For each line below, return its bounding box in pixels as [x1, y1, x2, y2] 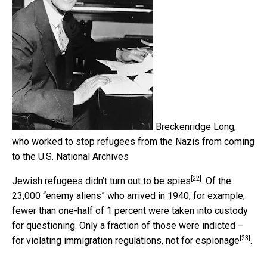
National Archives [56, 150, 129, 162]
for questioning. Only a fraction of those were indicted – [12, 219, 244, 231]
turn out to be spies [110, 175, 191, 187]
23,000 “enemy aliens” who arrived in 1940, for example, [12, 190, 245, 201]
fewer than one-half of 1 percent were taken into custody [12, 204, 248, 216]
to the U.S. [12, 150, 54, 162]
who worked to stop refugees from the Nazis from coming [12, 135, 254, 147]
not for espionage [166, 234, 240, 246]
